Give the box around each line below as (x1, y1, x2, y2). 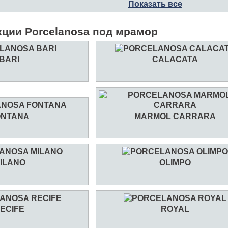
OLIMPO (159, 158, 191, 167)
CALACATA (152, 55, 198, 64)
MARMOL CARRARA (134, 111, 216, 121)
